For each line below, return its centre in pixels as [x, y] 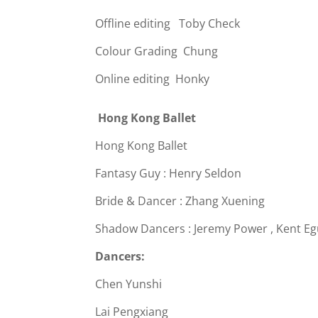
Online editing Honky [153, 79]
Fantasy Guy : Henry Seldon [169, 174]
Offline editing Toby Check [168, 24]
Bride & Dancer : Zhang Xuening [180, 201]
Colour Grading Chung [157, 51]
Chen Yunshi [129, 284]
